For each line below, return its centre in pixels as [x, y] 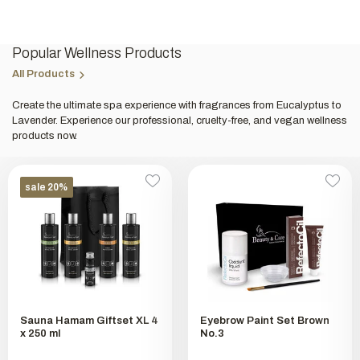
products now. [45, 136]
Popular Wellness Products [97, 53]
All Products [43, 74]
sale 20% [47, 188]
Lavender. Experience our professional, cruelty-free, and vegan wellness [180, 121]
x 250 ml [40, 333]
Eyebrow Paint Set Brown [264, 320]
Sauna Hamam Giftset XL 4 [89, 320]
